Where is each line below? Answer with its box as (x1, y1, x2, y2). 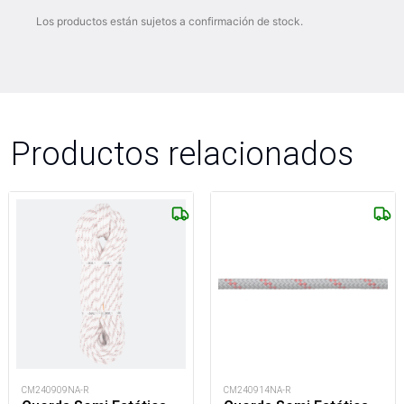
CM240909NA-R (22, 384, 89, 396)
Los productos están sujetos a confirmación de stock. (36, 14, 303, 28)
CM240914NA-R (224, 384, 291, 396)
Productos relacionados (11, 133, 353, 173)
